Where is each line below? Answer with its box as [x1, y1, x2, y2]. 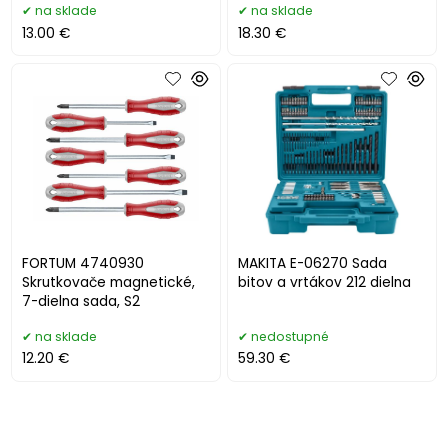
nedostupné [251, 327, 330, 345]
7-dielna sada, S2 [22, 291, 141, 311]
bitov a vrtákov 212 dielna [238, 272, 412, 292]
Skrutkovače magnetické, [22, 272, 196, 292]
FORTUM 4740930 [22, 253, 145, 273]
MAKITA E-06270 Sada [238, 253, 388, 273]
